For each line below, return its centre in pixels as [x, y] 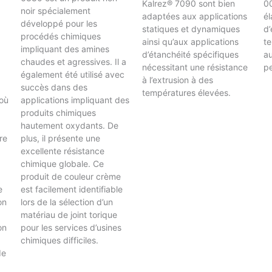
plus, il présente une [60, 138]
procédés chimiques [60, 36]
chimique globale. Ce [62, 163]
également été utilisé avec [72, 74]
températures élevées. [187, 92]
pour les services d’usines [71, 227]
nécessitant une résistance [195, 67]
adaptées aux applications [195, 16]
